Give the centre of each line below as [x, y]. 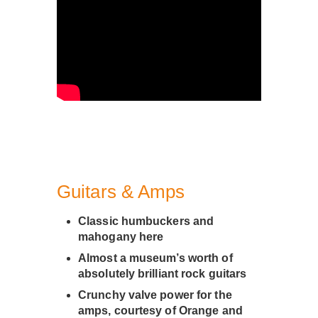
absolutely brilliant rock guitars [163, 274]
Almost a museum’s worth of [155, 258]
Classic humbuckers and [146, 221]
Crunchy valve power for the [155, 295]
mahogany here [121, 237]
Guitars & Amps [121, 192]
